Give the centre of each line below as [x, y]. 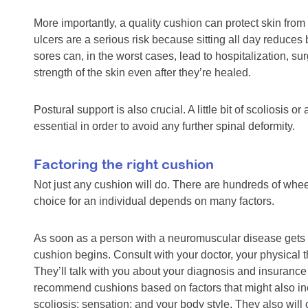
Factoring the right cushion [124, 164]
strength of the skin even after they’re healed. [142, 73]
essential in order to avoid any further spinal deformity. [164, 126]
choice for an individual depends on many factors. [154, 201]
